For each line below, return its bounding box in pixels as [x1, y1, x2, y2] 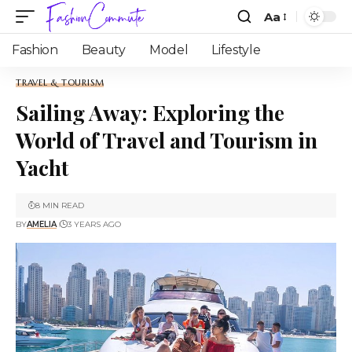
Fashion [12, 42, 58, 57]
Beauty [81, 42, 126, 57]
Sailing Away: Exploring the [16, 98, 284, 126]
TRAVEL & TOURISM [16, 77, 104, 88]
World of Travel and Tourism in [16, 126, 317, 154]
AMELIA [27, 219, 57, 229]
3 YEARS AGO [67, 219, 121, 229]
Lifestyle [211, 42, 261, 57]
